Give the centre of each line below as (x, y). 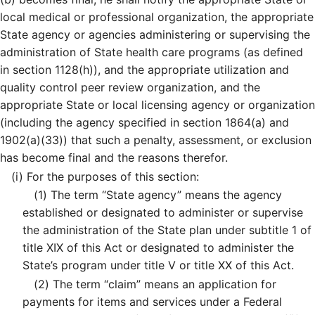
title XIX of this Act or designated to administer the (158, 248)
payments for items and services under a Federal (152, 301)
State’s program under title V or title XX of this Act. (158, 265)
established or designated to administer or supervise (163, 213)
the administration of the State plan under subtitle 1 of (167, 230)
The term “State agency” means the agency (165, 195)
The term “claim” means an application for (163, 284)
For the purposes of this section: (111, 176)
